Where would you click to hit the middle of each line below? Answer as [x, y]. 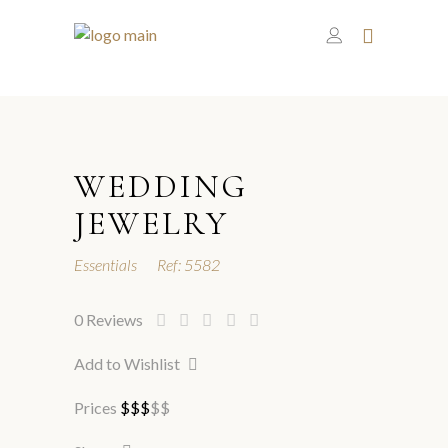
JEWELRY [151, 223]
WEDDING [161, 186]
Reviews [116, 319]
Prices [95, 407]
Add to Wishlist [127, 363]
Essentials [105, 264]
